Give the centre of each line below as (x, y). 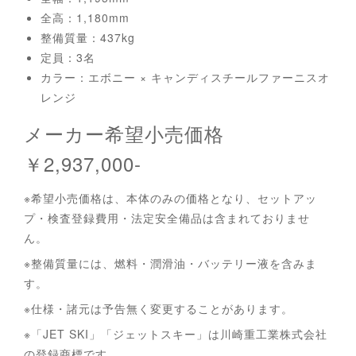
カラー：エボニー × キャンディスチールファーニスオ (185, 77)
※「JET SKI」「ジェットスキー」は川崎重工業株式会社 (176, 333)
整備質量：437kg (94, 37)
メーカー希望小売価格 (134, 133)
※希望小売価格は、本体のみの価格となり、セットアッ (170, 197)
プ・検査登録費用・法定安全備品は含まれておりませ (167, 217)
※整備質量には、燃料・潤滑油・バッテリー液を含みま (170, 263)
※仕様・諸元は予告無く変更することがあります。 (159, 308)
